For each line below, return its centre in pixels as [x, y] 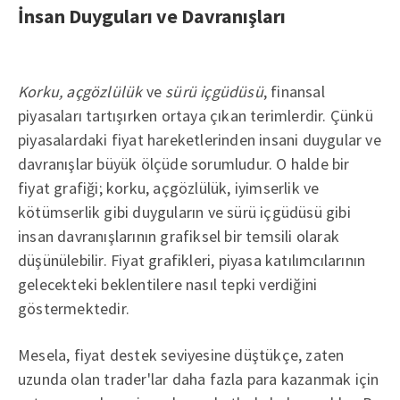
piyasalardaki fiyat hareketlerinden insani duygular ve [200, 139]
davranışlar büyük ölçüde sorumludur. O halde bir [184, 163]
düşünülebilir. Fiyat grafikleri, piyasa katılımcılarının [192, 260]
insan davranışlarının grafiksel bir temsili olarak [179, 236]
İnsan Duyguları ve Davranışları [152, 16]
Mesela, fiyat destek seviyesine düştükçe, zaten [181, 354]
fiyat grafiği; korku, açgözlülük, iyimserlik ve [169, 187]
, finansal [294, 91]
